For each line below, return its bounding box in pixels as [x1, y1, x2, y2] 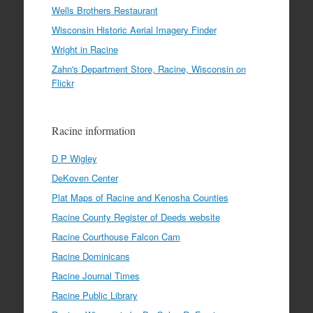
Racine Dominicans [51, 249, 130, 263]
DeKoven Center [51, 171, 118, 185]
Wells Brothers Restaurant [51, 3, 158, 17]
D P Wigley [51, 152, 97, 166]
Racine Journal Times [51, 269, 140, 283]
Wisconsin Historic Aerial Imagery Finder [51, 23, 217, 37]
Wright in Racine [51, 43, 118, 57]
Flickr [51, 76, 74, 90]
